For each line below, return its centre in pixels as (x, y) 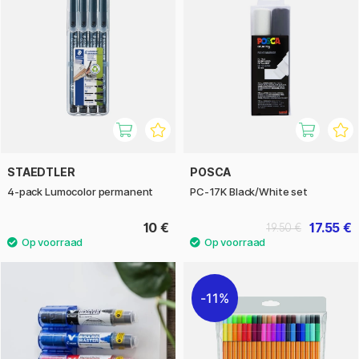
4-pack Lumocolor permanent (81, 191)
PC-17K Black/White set (249, 191)
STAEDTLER (41, 171)
